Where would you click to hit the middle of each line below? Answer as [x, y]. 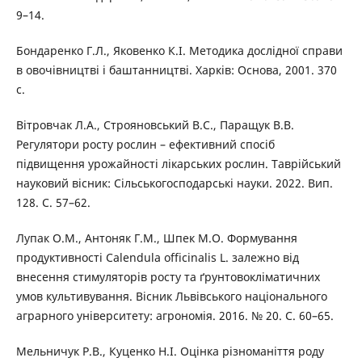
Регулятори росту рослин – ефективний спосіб [145, 144]
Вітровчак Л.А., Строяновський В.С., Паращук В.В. [155, 124]
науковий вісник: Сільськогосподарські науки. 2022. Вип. [174, 183]
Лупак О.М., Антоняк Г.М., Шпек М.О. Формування [156, 238]
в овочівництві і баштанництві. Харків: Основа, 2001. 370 [176, 69]
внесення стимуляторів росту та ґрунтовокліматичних [168, 276]
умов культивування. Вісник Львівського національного [171, 296]
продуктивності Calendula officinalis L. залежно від [157, 257]
